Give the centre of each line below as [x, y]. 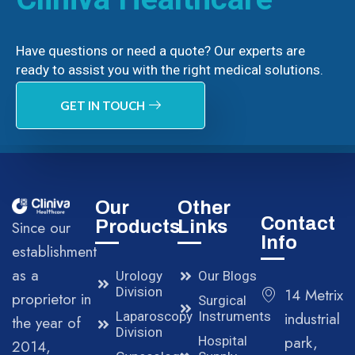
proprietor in [52, 300]
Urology [139, 276]
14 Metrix [313, 296]
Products [137, 227]
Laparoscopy [154, 317]
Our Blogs [228, 276]
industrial [312, 319]
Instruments [235, 317]
